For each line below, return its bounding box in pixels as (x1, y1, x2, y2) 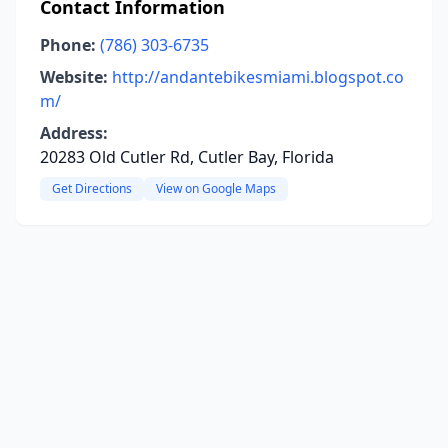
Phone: (40, 34, 96, 56)
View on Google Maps (156, 180, 276, 197)
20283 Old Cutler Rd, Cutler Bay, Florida (40, 146, 334, 168)
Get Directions (52, 180, 132, 197)
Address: (40, 122, 108, 144)
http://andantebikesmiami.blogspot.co (112, 66, 404, 88)
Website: (40, 66, 108, 88)
